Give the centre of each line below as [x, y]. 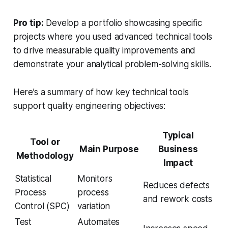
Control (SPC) [42, 206]
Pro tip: [28, 23]
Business [178, 149]
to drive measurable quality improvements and [104, 51]
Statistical [33, 179]
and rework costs [177, 199]
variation [94, 206]
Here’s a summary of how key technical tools [101, 92]
